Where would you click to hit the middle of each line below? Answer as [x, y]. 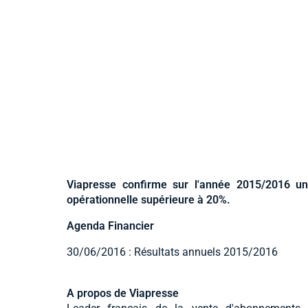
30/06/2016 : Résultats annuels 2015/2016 [172, 252]
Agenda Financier [110, 225]
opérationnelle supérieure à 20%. [148, 199]
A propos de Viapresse [123, 293]
